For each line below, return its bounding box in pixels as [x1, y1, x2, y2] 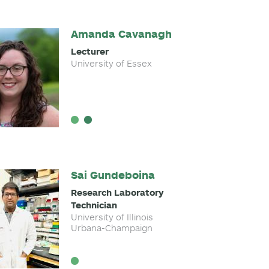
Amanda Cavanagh [70, 27, 172, 41]
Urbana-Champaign [70, 222, 153, 234]
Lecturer [70, 46, 109, 57]
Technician [70, 199, 117, 211]
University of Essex [70, 58, 152, 69]
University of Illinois [70, 211, 153, 223]
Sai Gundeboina [70, 168, 155, 182]
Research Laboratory [70, 187, 164, 198]
